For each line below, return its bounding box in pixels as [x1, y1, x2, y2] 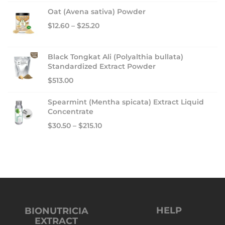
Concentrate [48, 107, 93, 117]
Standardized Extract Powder [48, 62, 156, 71]
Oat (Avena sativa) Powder [48, 7, 146, 17]
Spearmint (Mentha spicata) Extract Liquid [48, 97, 204, 107]
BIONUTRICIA [24, 205, 88, 217]
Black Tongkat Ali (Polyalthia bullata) [48, 52, 183, 62]
